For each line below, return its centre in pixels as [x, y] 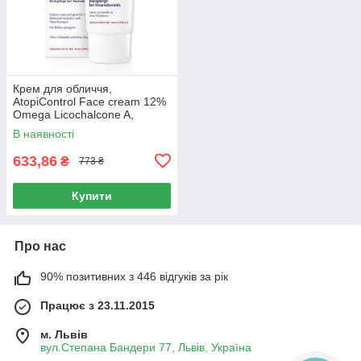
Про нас [40, 246]
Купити [92, 195]
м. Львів [64, 334]
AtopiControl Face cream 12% [89, 101]
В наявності [44, 133]
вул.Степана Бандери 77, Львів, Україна [146, 347]
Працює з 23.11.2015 [98, 305]
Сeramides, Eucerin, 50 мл [82, 127]
